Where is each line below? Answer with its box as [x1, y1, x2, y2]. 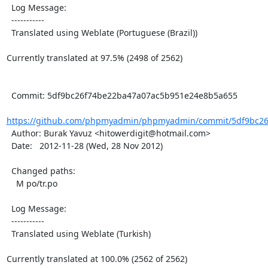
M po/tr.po [6, 178, 16, 189]
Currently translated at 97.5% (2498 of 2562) [6, 52, 182, 63]
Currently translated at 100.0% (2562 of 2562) [6, 253, 187, 264]
